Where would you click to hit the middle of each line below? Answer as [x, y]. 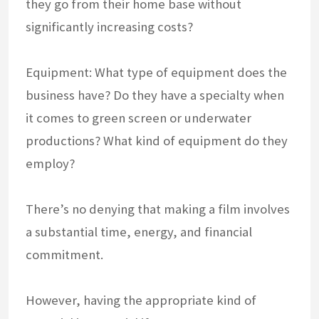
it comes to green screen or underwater [138, 118]
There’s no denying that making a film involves [158, 209]
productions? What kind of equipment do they [157, 141]
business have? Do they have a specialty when [155, 95]
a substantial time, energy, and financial [139, 232]
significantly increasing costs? [109, 27]
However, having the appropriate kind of [141, 300]
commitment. [64, 255]
